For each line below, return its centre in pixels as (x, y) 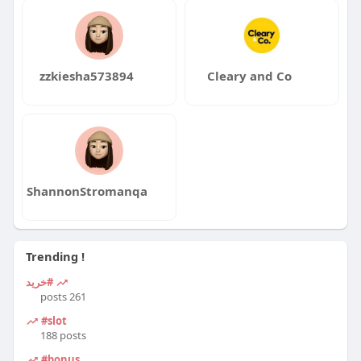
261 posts (77, 296)
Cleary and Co (250, 75)
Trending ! (55, 256)
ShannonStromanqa (87, 191)
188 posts (63, 335)
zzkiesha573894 (87, 75)
